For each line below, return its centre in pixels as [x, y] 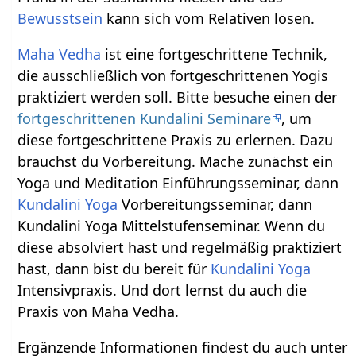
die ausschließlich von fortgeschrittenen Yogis [173, 75]
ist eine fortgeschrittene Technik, [215, 54]
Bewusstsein [60, 18]
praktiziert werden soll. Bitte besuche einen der [178, 97]
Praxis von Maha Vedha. [99, 311]
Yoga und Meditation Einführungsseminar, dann [178, 182]
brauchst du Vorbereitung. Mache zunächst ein [176, 161]
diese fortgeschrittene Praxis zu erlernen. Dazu [176, 139]
